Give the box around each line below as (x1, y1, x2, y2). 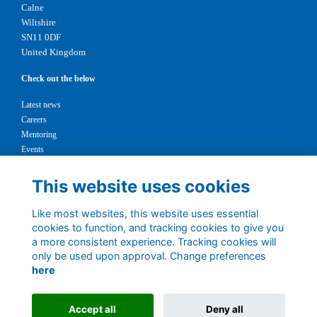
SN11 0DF (21, 32, 61, 43)
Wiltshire (21, 17, 56, 28)
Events (21, 144, 44, 155)
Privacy (21, 226, 50, 237)
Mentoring (21, 129, 57, 140)
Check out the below (21, 74, 96, 84)
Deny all (205, 303, 243, 315)
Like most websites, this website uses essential (31, 207, 258, 219)
